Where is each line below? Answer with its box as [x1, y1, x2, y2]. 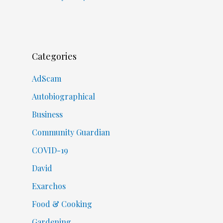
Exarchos [31, 180, 66, 191]
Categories [31, 50, 77, 62]
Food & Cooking [31, 198, 92, 209]
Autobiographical [31, 91, 95, 102]
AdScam [31, 73, 61, 84]
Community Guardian [31, 126, 110, 137]
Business [31, 109, 63, 119]
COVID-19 [31, 144, 68, 155]
